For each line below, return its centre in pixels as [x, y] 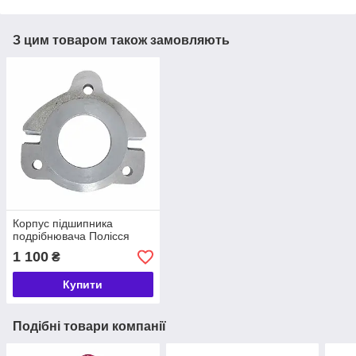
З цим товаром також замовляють [121, 40]
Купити [83, 285]
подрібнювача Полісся [71, 236]
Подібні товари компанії [89, 327]
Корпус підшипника [63, 224]
